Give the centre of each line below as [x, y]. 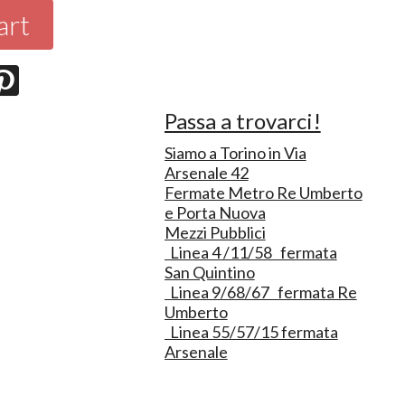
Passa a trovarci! [242, 120]
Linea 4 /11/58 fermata [250, 252]
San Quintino [209, 272]
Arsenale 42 [206, 172]
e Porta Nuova [215, 212]
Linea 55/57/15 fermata [251, 331]
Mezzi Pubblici [215, 232]
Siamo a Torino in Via [235, 152]
